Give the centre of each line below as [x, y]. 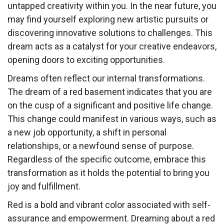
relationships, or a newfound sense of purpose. [101, 146]
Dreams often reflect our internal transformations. [106, 78]
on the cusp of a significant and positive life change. [110, 105]
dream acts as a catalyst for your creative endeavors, [112, 46]
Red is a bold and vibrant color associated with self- [109, 205]
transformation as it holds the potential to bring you [108, 173]
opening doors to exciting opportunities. [86, 59]
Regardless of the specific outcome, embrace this [107, 159]
